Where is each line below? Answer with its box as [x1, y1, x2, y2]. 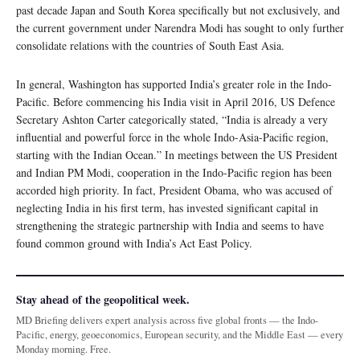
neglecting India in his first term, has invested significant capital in [16, 200, 318, 216]
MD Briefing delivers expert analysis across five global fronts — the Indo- [16, 313, 318, 328]
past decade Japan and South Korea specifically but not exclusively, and [16, 2, 340, 18]
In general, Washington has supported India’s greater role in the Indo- [16, 76, 332, 92]
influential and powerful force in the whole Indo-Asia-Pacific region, [16, 129, 329, 145]
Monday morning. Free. [16, 342, 111, 357]
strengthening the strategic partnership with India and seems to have [16, 218, 324, 234]
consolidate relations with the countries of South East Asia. [16, 38, 284, 54]
